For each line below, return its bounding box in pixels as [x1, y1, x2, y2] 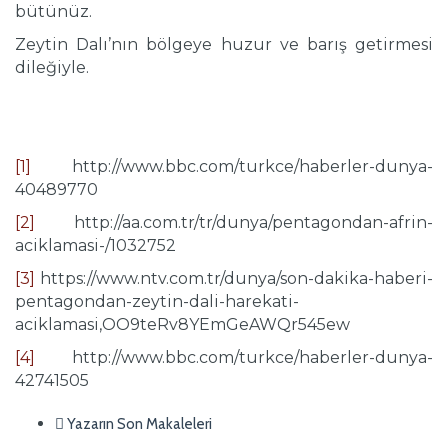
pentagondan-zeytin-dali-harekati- [15, 292, 299, 312]
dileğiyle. [15, 58, 89, 78]
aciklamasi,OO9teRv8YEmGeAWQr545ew [15, 315, 350, 335]
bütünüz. [15, 2, 92, 22]
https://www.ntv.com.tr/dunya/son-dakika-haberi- [35, 269, 433, 289]
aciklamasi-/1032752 [15, 236, 176, 256]
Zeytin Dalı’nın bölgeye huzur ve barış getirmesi [15, 35, 433, 55]
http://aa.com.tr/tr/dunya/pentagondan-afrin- [35, 213, 433, 233]
